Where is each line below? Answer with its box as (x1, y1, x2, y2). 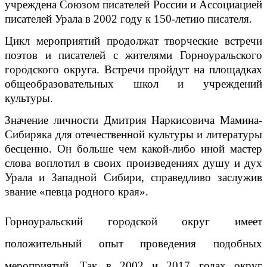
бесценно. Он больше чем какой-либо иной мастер (5, 142, 262, 156)
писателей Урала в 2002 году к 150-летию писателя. (5, 12, 252, 25)
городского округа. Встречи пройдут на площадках (5, 63, 262, 76)
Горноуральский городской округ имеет (5, 215, 262, 228)
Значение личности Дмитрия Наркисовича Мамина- (5, 114, 262, 127)
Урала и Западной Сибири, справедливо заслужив (5, 171, 262, 184)
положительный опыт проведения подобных (5, 237, 262, 250)
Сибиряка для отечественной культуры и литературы (5, 128, 262, 141)
